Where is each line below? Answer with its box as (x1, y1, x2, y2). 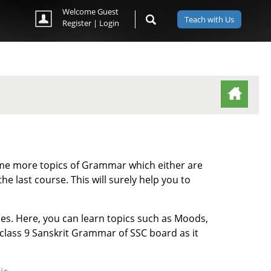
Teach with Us (184, 13, 234, 25)
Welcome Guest (62, 6, 119, 17)
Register (62, 18, 92, 28)
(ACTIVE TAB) (236, 92, 266, 100)
